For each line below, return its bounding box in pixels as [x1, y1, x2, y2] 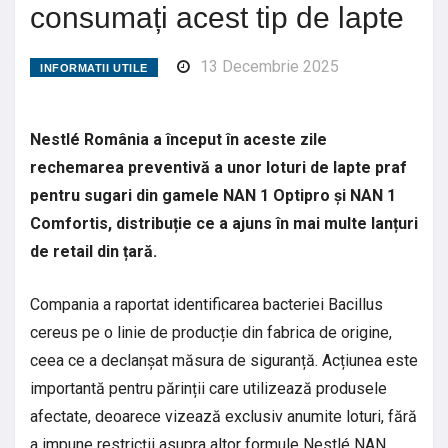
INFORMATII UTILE [40, 61, 148, 74]
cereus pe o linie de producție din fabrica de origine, [30, 322, 392, 342]
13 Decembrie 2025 [199, 56, 339, 76]
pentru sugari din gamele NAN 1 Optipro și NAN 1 [30, 185, 396, 205]
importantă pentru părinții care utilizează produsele [30, 378, 387, 398]
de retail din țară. [30, 241, 161, 261]
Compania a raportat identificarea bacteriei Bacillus [30, 294, 383, 314]
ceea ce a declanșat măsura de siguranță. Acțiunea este [30, 350, 418, 370]
